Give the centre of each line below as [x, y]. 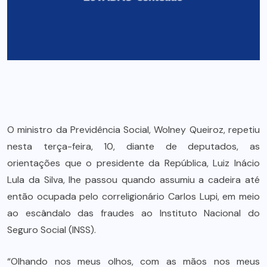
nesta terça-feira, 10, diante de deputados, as [133, 147]
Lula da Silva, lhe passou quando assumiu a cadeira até [133, 180]
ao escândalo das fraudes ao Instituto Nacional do [133, 213]
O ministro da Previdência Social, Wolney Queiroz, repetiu [133, 130]
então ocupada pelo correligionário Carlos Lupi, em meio [133, 197]
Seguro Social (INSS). [52, 230]
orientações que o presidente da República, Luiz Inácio [133, 163]
